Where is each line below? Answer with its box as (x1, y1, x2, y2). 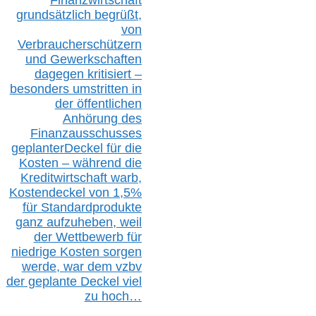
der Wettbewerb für (33, 230, 142, 245)
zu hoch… (84, 289, 142, 304)
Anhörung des (62, 111, 142, 126)
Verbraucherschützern (17, 37, 142, 52)
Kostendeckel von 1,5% (8, 186, 142, 200)
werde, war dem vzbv (21, 260, 142, 274)
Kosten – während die (18, 156, 142, 171)
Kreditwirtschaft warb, (20, 171, 142, 186)
